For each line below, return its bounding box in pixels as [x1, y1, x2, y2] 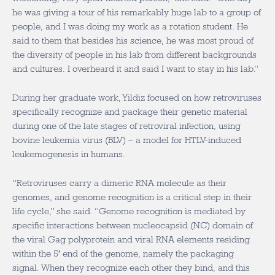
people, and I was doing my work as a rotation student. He [12, 21, 248, 31]
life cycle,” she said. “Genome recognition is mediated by [12, 206, 246, 216]
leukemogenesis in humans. [12, 149, 125, 159]
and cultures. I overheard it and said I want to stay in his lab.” [12, 64, 258, 74]
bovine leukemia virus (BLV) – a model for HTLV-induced [12, 135, 241, 145]
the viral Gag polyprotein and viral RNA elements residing [12, 234, 250, 244]
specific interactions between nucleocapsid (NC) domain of [12, 220, 253, 230]
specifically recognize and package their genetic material [12, 107, 247, 117]
